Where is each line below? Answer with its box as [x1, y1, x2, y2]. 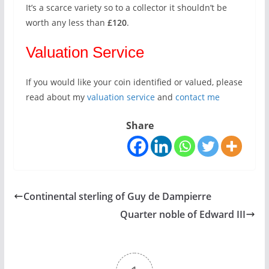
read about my [25, 91, 87, 103]
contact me [175, 91, 220, 103]
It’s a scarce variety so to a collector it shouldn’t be [25, 2, 227, 13]
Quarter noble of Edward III [120, 208, 246, 221]
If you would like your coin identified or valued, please [25, 76, 243, 88]
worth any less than [25, 17, 107, 28]
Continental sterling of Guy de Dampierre [23, 190, 211, 203]
